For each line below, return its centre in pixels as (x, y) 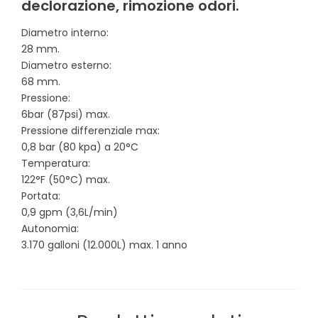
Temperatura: (56, 164)
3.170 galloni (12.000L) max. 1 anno (104, 245)
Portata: (41, 196)
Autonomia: (50, 229)
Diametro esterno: (66, 66)
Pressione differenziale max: (91, 131)
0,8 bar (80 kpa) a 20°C (80, 147)
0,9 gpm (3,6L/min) (70, 213)
